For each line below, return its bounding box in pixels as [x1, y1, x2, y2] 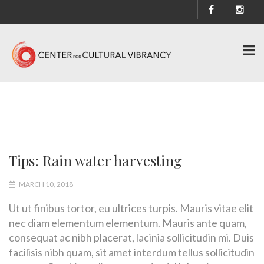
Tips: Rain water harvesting [9, 150, 182, 170]
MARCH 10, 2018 [18, 179, 73, 189]
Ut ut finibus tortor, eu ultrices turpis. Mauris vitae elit [9, 201, 253, 214]
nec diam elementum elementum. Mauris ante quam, [9, 216, 247, 229]
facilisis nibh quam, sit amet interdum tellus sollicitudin [9, 245, 255, 259]
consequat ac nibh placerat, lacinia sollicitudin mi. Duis [9, 230, 254, 244]
